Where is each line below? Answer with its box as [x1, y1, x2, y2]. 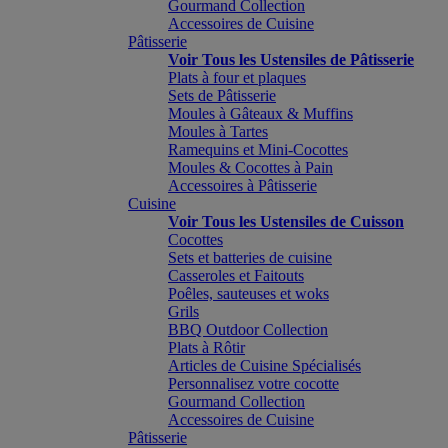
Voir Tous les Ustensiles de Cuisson [168, 213, 404, 230]
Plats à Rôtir [168, 339, 245, 356]
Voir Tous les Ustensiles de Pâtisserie [168, 51, 414, 68]
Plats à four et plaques [168, 69, 306, 86]
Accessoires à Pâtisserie [168, 177, 317, 194]
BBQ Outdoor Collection [168, 321, 328, 338]
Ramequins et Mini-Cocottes [168, 141, 348, 158]
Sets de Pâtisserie [168, 87, 276, 104]
